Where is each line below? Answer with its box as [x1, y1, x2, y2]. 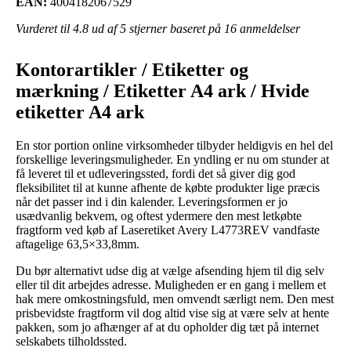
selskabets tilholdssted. [16, 334, 127, 348]
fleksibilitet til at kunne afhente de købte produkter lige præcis [16, 180, 320, 194]
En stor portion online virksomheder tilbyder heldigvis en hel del [16, 138, 333, 152]
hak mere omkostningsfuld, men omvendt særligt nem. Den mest [16, 291, 334, 306]
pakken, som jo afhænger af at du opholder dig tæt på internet [16, 320, 319, 334]
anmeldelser [237, 21, 300, 35]
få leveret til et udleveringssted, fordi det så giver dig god [16, 166, 295, 180]
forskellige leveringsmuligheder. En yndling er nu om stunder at [16, 152, 329, 166]
